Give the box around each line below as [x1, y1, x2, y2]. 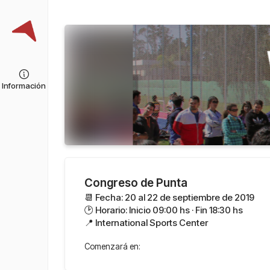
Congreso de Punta [84, 176, 187, 190]
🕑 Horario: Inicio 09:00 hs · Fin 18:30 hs [84, 204, 243, 216]
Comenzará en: [84, 242, 140, 252]
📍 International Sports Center [84, 217, 208, 229]
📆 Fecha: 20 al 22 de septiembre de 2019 [84, 192, 254, 204]
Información [2, 80, 46, 90]
